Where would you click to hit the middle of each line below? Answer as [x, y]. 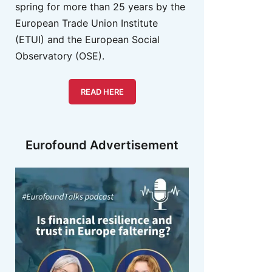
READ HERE [102, 91]
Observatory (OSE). [60, 56]
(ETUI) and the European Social [87, 39]
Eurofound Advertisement [102, 145]
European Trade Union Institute [87, 23]
